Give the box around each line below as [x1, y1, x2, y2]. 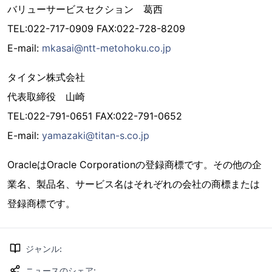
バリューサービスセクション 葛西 [7, 3, 163, 15]
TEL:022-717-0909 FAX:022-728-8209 [7, 22, 185, 35]
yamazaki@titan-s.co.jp [42, 129, 149, 141]
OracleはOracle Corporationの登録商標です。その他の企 [7, 158, 262, 171]
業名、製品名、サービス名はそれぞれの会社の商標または [7, 178, 260, 190]
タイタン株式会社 [7, 71, 85, 83]
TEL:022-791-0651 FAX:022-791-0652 [7, 110, 182, 122]
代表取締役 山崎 [7, 90, 85, 103]
